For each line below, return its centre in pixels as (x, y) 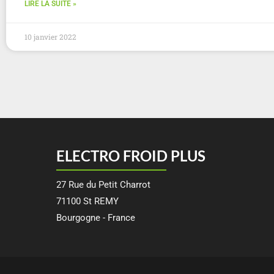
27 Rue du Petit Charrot (103, 184)
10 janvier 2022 (50, 36)
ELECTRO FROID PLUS (131, 155)
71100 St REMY (87, 201)
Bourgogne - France (96, 217)
